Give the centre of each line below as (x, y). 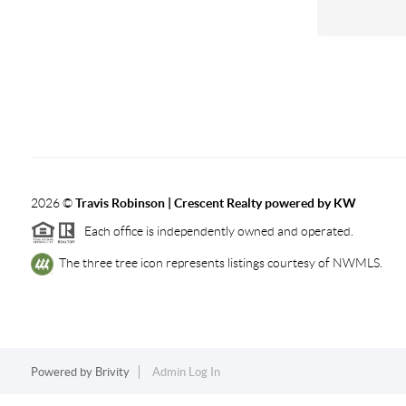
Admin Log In (186, 372)
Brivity (112, 372)
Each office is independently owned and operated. (214, 231)
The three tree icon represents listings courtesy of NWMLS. (217, 262)
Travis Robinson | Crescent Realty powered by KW (215, 203)
